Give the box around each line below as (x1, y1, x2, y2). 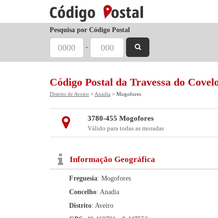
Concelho (69, 188, 96, 196)
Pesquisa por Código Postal (50, 26, 130, 34)
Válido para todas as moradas (87, 125, 164, 132)
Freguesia (69, 175, 97, 182)
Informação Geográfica (70, 155, 155, 164)
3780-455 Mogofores (87, 114, 154, 122)
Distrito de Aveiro (50, 91, 89, 97)
